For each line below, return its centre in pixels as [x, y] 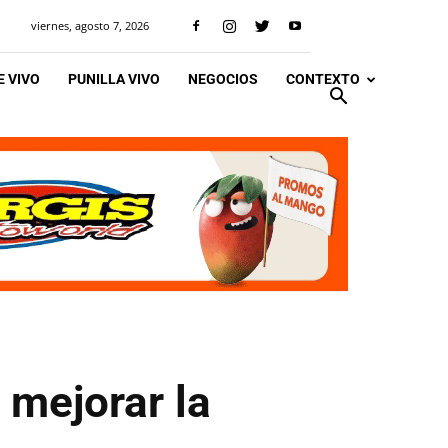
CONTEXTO [323, 79]
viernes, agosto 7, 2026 [90, 25]
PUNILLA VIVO [114, 79]
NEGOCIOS [223, 79]
